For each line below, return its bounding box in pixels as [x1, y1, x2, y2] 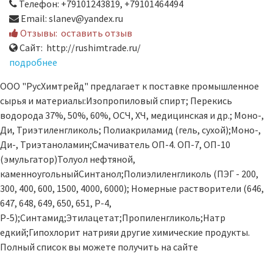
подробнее [9, 56, 57, 69]
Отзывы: [18, 27, 61, 40]
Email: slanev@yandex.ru [19, 12, 123, 25]
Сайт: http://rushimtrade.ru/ [18, 41, 141, 54]
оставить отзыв [61, 27, 132, 40]
